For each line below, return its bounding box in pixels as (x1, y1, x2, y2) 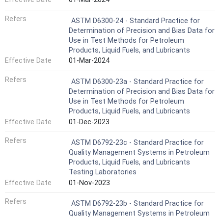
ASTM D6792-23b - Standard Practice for (71, 199, 204, 208)
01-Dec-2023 (69, 117, 110, 126)
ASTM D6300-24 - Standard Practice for (71, 16, 200, 25)
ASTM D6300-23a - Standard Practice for (71, 77, 204, 86)
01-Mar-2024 (69, 56, 110, 65)
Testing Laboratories (69, 168, 137, 177)
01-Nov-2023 (69, 178, 110, 187)
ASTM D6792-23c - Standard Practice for (71, 138, 204, 147)
